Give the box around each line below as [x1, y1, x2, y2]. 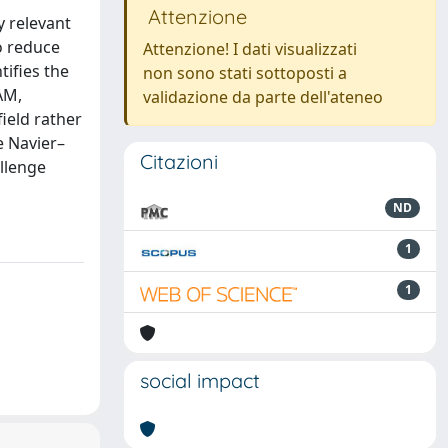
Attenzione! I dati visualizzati [143, 38, 357, 60]
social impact [140, 368, 260, 393]
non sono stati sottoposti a [143, 62, 347, 84]
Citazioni [140, 149, 218, 174]
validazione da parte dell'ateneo [143, 86, 383, 108]
